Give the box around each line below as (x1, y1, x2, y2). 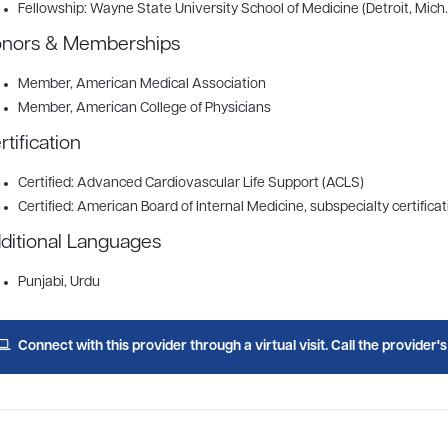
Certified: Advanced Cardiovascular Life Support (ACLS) (17, 176, 364, 191)
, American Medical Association (69, 77, 266, 92)
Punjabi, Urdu (17, 275, 100, 290)
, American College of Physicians (69, 101, 271, 116)
